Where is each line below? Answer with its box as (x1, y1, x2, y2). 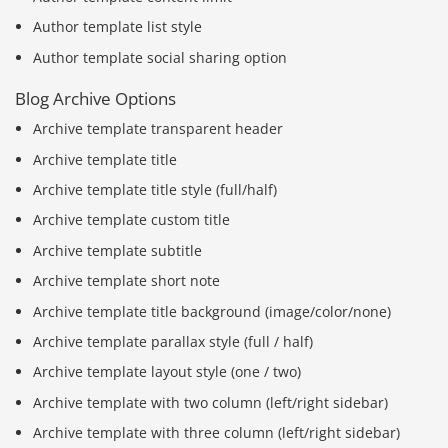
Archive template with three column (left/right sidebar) (33, 423, 401, 443)
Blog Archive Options (15, 86, 176, 110)
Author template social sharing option (33, 47, 288, 67)
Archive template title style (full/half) (33, 180, 278, 200)
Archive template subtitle (33, 240, 203, 260)
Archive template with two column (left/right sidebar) (33, 392, 389, 412)
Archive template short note (33, 271, 221, 291)
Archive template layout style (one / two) (33, 362, 302, 382)
